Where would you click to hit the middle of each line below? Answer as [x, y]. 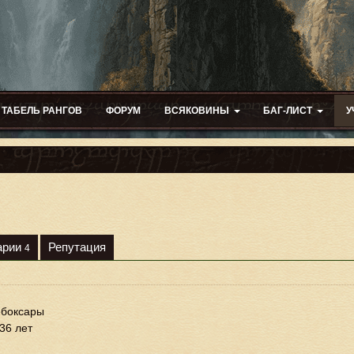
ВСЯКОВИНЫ [197, 111]
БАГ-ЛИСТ [288, 111]
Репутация [77, 247]
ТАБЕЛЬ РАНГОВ [42, 111]
